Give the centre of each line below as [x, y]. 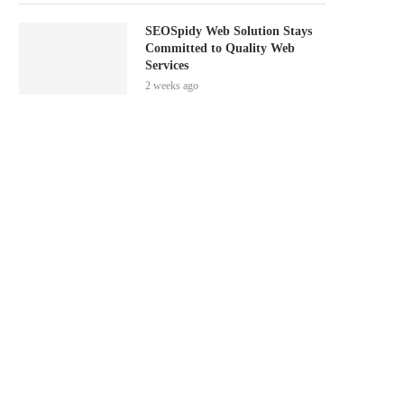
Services [167, 65]
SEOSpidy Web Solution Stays [229, 31]
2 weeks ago [172, 86]
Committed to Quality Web [220, 48]
